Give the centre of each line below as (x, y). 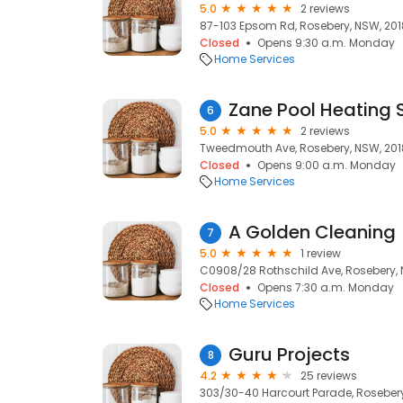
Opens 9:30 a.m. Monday (326, 43)
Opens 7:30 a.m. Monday (326, 287)
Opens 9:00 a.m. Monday (327, 165)
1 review (321, 253)
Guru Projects (289, 354)
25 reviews (329, 376)
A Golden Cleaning (312, 232)
